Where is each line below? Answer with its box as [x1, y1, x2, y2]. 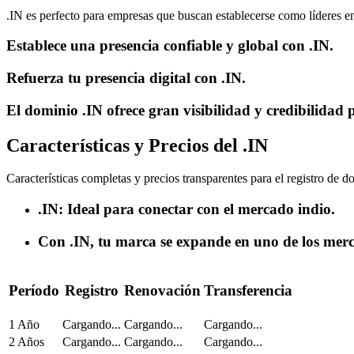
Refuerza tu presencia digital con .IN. [6, 69, 246, 86]
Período [9, 282, 59, 299]
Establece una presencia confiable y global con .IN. [6, 37, 333, 55]
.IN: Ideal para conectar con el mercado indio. [38, 201, 335, 218]
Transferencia [204, 282, 292, 299]
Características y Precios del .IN [6, 134, 268, 156]
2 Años [9, 334, 44, 348]
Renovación [124, 282, 201, 299]
